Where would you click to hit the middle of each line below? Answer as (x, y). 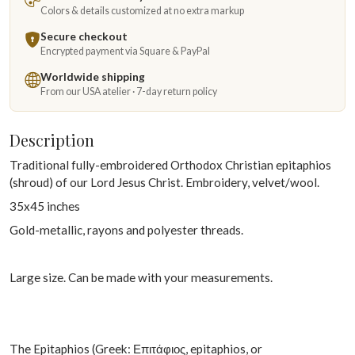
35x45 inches (45, 206)
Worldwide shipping (93, 76)
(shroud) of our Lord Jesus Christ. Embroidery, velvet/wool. (166, 182)
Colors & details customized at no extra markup (142, 11)
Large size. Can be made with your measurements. (141, 277)
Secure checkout (84, 36)
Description (52, 140)
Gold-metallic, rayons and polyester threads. (126, 230)
